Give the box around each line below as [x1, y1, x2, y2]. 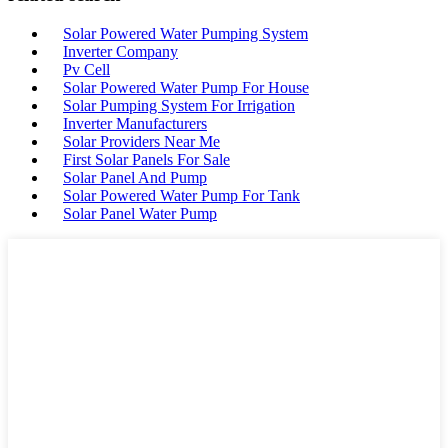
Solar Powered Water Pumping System [63, 24, 308, 42]
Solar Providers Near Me [63, 132, 220, 150]
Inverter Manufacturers [63, 114, 207, 132]
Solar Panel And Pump [63, 168, 207, 186]
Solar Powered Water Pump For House [63, 78, 309, 96]
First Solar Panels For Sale [63, 150, 230, 168]
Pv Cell [63, 60, 110, 78]
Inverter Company [63, 42, 178, 60]
